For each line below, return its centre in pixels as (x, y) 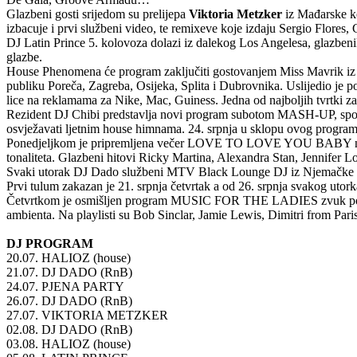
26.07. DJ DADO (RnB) (69, 300)
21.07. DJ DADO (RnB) (69, 272)
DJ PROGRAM (50, 243)
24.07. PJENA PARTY (65, 286)
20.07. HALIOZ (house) (69, 257)
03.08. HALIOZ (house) (69, 343)
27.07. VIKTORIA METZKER (87, 315)
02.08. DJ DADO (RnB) (69, 329)
